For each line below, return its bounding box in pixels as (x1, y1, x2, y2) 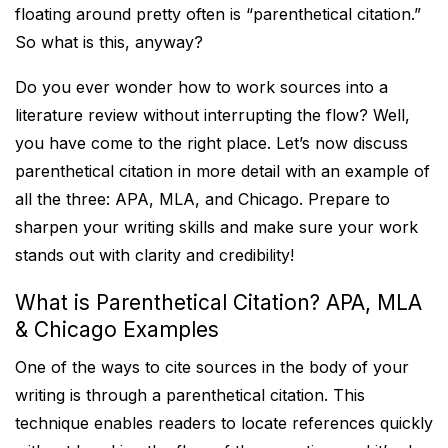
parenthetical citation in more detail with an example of (15, 161, 430, 181)
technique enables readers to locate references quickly (15, 413, 433, 433)
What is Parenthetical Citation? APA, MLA (15, 290, 422, 315)
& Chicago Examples (15, 317, 219, 342)
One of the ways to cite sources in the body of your (15, 357, 409, 377)
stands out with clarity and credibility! (15, 245, 294, 265)
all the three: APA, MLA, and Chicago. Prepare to (15, 189, 390, 209)
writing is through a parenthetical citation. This (15, 385, 365, 405)
